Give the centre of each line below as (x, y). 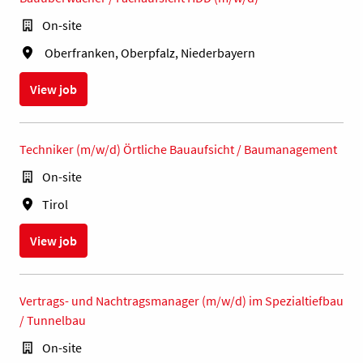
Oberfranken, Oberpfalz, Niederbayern (149, 53)
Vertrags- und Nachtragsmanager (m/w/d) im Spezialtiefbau (181, 301)
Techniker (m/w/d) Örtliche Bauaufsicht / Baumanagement (178, 149)
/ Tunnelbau (53, 320)
